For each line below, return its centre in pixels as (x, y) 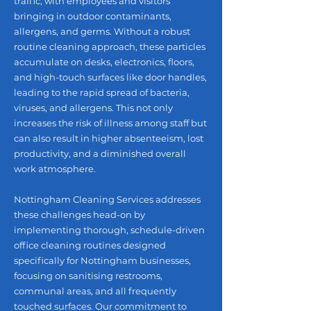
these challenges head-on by (79, 215)
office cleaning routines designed (90, 245)
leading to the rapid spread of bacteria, (102, 92)
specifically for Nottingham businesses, (102, 260)
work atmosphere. (55, 169)
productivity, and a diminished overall (100, 153)
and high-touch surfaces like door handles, (110, 77)
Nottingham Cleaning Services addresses (107, 199)
